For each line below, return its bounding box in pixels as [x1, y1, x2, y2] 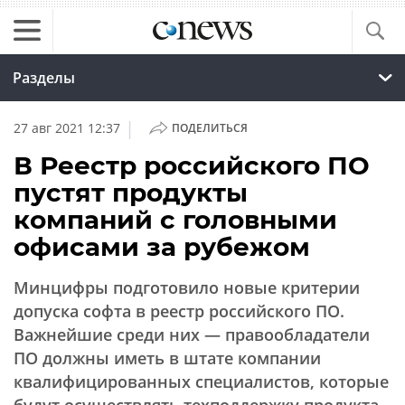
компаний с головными [14, 204, 337, 235]
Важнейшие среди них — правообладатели [14, 324, 370, 345]
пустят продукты [14, 177, 248, 208]
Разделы [13, 68, 75, 88]
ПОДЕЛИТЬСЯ [171, 120, 248, 136]
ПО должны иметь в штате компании [14, 347, 321, 369]
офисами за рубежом [14, 231, 310, 262]
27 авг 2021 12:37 [14, 119, 120, 137]
